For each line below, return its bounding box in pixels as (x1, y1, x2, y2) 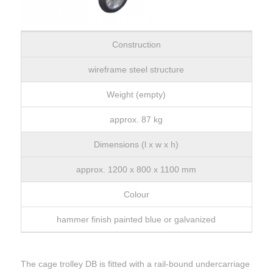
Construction (112, 40, 161, 50)
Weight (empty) (107, 90, 166, 100)
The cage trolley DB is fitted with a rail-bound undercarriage (20, 258, 250, 269)
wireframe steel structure (88, 65, 185, 75)
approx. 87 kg (110, 115, 163, 125)
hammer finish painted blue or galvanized (57, 214, 216, 225)
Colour (123, 190, 149, 200)
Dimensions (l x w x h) (94, 140, 179, 150)
